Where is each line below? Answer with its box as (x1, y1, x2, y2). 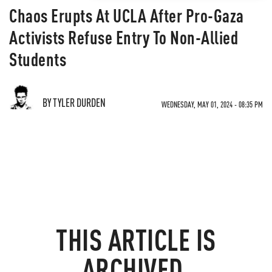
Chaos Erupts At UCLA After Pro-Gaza (9, 4, 244, 27)
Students (9, 47, 66, 70)
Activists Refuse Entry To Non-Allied (9, 25, 238, 49)
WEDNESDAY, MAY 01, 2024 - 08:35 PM (161, 99, 263, 109)
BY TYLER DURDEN (42, 95, 106, 109)
